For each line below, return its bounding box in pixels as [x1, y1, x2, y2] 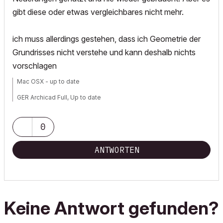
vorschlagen [12, 61, 57, 71]
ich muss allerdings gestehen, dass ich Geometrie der [12, 34, 201, 44]
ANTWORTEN [95, 145, 139, 155]
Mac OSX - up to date [17, 78, 80, 86]
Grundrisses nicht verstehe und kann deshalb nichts [12, 47, 196, 58]
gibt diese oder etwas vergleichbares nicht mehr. [12, 7, 186, 17]
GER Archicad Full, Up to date [17, 94, 101, 102]
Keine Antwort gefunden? [4, 197, 219, 220]
